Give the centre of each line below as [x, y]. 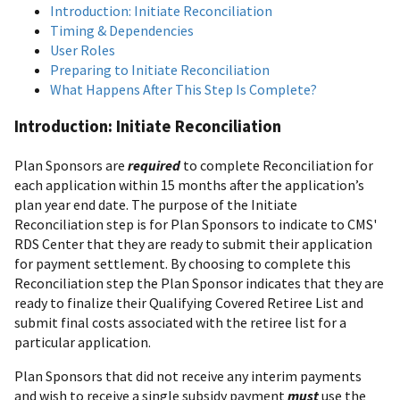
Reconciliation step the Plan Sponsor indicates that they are [199, 283]
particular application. [83, 342]
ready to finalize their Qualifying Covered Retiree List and [189, 303]
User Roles [83, 50]
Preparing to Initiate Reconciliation [160, 69]
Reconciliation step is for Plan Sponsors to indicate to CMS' [196, 225]
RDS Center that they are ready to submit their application [193, 244]
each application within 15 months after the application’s [189, 185]
